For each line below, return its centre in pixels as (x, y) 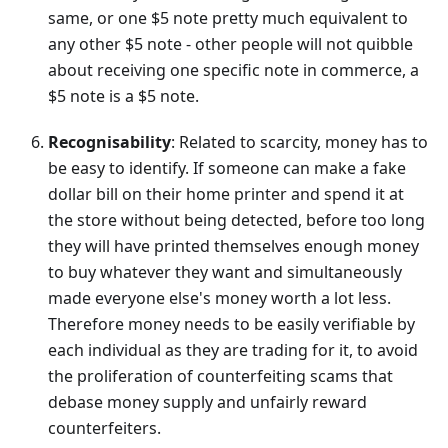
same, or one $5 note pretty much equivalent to (228, 18)
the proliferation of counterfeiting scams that (220, 376)
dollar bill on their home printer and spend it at (226, 194)
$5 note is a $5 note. (123, 96)
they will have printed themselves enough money (233, 246)
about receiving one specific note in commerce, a (233, 70)
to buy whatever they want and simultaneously (225, 272)
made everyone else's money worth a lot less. (219, 298)
